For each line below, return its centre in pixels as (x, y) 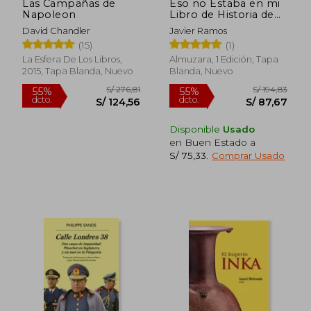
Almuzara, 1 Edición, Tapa (224, 59)
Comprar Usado (249, 155)
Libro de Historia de (222, 14)
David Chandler (57, 31)
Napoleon (49, 14)
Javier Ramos (199, 31)
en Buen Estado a (213, 142)
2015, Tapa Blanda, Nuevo (78, 71)
